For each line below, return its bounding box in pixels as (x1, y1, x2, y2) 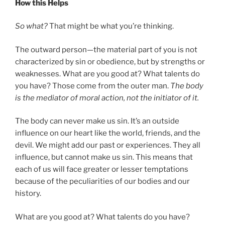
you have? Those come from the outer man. (15, 81, 170, 90)
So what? (15, 22, 48, 31)
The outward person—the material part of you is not (15, 45, 197, 54)
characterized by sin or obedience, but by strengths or (15, 57, 205, 66)
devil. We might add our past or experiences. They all (15, 141, 200, 150)
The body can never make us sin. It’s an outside (15, 117, 179, 126)
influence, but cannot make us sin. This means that (15, 153, 193, 162)
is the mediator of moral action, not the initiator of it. (15, 93, 199, 102)
